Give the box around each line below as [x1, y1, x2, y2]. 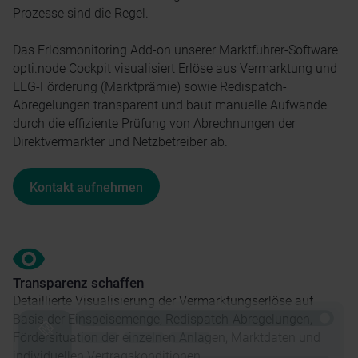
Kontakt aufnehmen [29, 179, 143, 195]
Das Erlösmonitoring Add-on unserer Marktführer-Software [13, 42, 338, 58]
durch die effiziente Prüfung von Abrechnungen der [13, 116, 296, 131]
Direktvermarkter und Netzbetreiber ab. [13, 134, 228, 149]
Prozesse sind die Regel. [13, 6, 149, 21]
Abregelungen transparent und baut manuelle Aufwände [13, 97, 327, 113]
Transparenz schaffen [13, 274, 144, 291]
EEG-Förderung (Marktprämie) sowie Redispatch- [13, 79, 287, 94]
